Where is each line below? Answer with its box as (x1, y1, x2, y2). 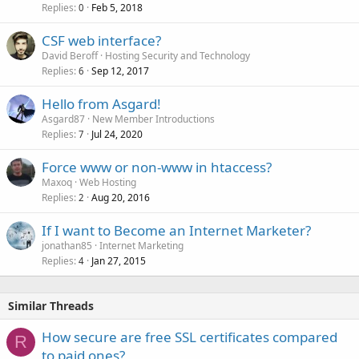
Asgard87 (42, 111, 85, 126)
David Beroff (42, 48, 98, 63)
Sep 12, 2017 (91, 63, 149, 78)
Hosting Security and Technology (105, 48, 250, 63)
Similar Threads (8, 297, 94, 313)
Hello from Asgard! (42, 94, 161, 113)
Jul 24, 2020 (91, 127, 143, 141)
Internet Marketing (99, 238, 184, 252)
